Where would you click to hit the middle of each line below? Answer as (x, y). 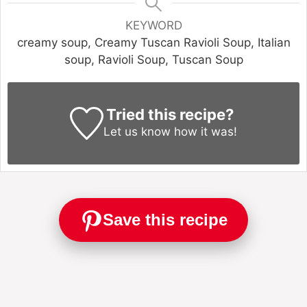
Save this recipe (165, 220)
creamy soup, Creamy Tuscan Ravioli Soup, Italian (153, 42)
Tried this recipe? (170, 114)
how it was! (204, 132)
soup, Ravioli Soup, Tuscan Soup (153, 60)
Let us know (137, 132)
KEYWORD (153, 25)
